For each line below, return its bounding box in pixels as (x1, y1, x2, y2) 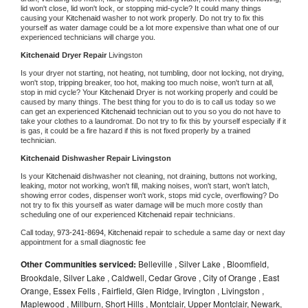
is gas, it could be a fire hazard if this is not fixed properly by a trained (21, 126, 250, 135)
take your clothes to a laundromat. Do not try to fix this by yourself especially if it (21, 116, 286, 125)
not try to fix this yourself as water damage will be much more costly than (21, 200, 263, 209)
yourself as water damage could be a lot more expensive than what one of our (21, 23, 279, 32)
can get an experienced (21, 107, 101, 115)
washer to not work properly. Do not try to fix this (102, 13, 264, 22)
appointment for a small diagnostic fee (21, 237, 146, 246)
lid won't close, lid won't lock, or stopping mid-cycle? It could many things (21, 3, 261, 12)
